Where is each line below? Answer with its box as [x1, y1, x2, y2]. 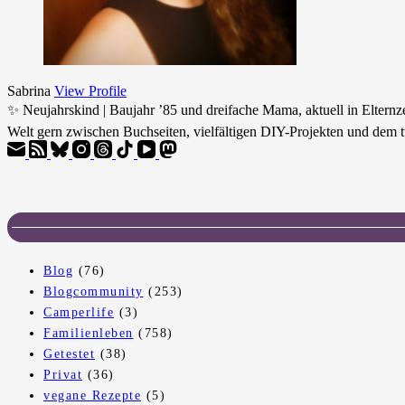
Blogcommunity [43, 285, 144, 299]
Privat [43, 368, 82, 382]
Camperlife [43, 306, 114, 320]
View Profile [54, 83, 127, 99]
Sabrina [7, 83, 51, 99]
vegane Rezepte [43, 389, 141, 403]
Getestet [43, 347, 95, 362]
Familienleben [43, 326, 134, 341]
